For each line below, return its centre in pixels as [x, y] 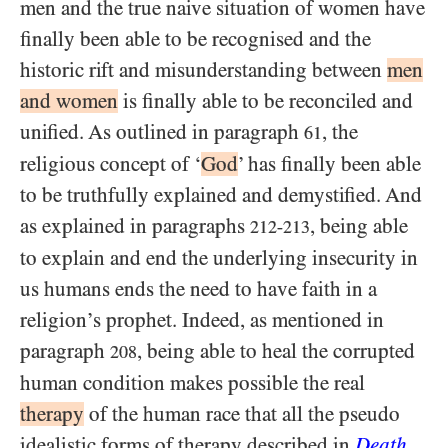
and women [69, 101]
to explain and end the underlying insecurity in [219, 258]
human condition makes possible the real [192, 383]
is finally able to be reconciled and [265, 101]
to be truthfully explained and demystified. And [221, 195]
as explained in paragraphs [135, 226]
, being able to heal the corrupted [276, 351]
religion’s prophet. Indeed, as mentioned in [202, 320]
